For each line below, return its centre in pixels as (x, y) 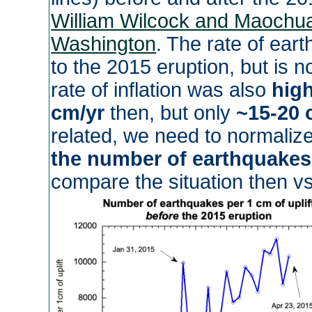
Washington (104, 44)
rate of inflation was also (162, 90)
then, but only (171, 113)
